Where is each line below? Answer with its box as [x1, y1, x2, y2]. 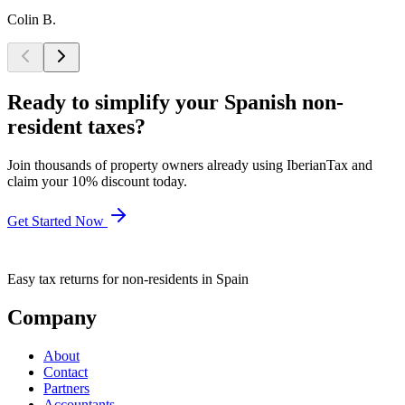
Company [7, 305, 97, 329]
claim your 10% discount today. [7, 173, 187, 189]
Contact [43, 363, 88, 380]
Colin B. [7, 12, 56, 27]
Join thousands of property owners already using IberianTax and [7, 156, 372, 173]
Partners [43, 380, 89, 396]
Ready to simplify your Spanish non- [7, 89, 344, 114]
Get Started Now [7, 212, 108, 229]
